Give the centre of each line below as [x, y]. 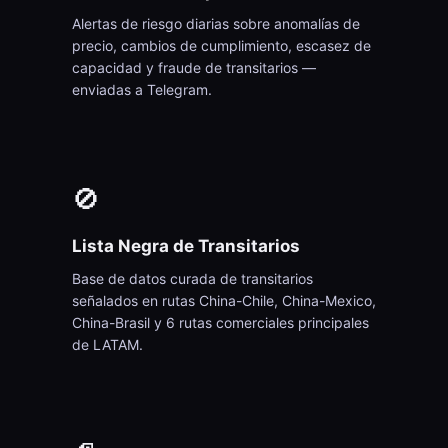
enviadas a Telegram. [142, 89]
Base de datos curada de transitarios [192, 278]
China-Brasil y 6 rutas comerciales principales [220, 322]
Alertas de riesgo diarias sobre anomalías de [216, 23]
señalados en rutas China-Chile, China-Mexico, [224, 300]
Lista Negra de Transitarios [186, 246]
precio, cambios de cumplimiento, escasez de [221, 45]
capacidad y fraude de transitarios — [194, 67]
